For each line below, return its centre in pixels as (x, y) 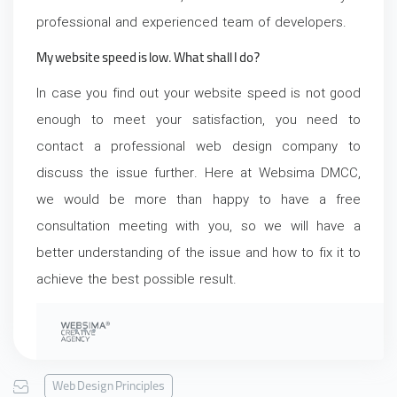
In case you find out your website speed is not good (198, 94)
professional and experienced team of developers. (194, 23)
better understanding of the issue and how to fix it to (198, 254)
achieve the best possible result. (136, 280)
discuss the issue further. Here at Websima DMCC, (198, 174)
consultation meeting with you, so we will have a (198, 227)
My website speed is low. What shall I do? (148, 59)
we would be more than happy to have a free (198, 201)
